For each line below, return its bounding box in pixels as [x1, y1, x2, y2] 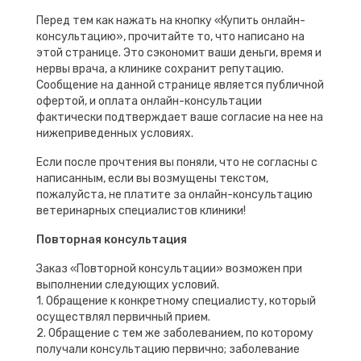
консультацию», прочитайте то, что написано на [36, 29, 305, 44]
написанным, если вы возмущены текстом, [36, 171, 268, 185]
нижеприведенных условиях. [36, 126, 193, 140]
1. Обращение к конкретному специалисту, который [36, 293, 316, 308]
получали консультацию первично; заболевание [36, 342, 300, 356]
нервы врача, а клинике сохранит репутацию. [36, 61, 284, 76]
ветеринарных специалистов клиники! [36, 203, 246, 218]
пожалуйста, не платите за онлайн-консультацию [36, 187, 313, 201]
